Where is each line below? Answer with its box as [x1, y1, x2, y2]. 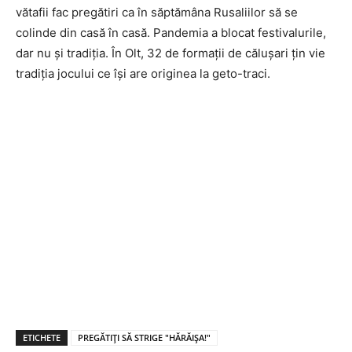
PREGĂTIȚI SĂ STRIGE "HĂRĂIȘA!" [78, 331, 211, 343]
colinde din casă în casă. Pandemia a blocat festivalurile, [16, 24, 326, 40]
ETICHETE [23, 331, 60, 343]
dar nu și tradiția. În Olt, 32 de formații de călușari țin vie [16, 45, 325, 60]
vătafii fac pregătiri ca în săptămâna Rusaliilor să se [16, 4, 298, 20]
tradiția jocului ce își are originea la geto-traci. [16, 65, 270, 81]
